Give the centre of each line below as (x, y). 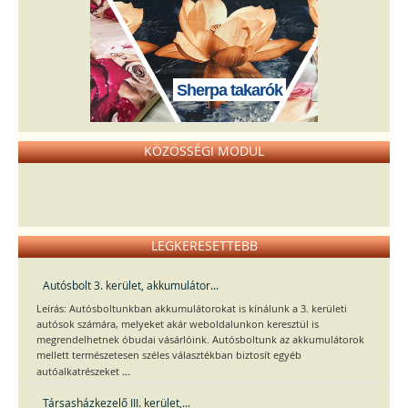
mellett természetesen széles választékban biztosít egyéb (169, 356)
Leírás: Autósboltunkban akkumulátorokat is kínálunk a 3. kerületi (192, 309)
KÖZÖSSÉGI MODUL (204, 151)
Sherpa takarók (229, 91)
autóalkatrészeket (79, 372)
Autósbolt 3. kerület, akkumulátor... (131, 286)
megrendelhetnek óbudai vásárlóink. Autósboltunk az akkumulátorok (200, 340)
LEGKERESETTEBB (204, 246)
